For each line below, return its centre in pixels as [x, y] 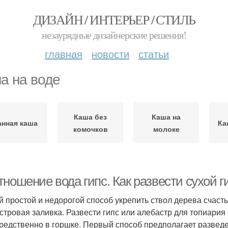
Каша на [166, 117]
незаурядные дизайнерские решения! [114, 35]
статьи [154, 54]
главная [64, 54]
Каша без [90, 117]
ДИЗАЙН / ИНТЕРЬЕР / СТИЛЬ [114, 19]
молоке [166, 129]
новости [110, 54]
